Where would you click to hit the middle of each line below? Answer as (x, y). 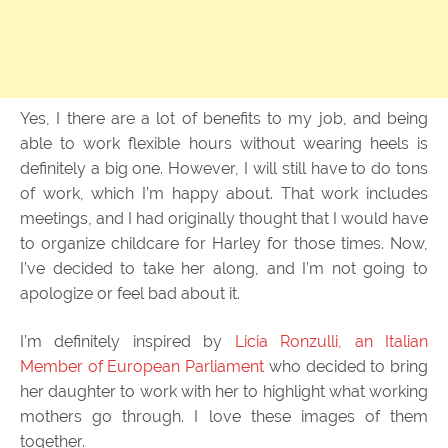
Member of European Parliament (142, 366)
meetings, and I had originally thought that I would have (224, 218)
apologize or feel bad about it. (130, 293)
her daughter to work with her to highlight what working (224, 391)
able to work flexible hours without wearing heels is (224, 143)
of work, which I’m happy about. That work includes (224, 193)
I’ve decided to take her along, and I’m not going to (224, 268)
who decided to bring (346, 366)
